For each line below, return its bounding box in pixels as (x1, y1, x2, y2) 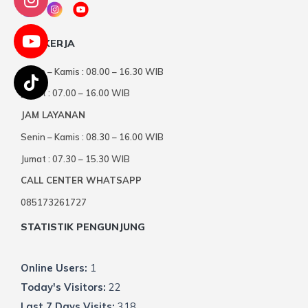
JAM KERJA (21, 36, 75, 49)
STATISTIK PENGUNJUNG (21, 220, 145, 233)
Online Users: (21, 261, 90, 275)
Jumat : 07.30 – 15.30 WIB (21, 153, 130, 164)
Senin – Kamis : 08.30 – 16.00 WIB (21, 131, 164, 142)
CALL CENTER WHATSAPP (21, 175, 142, 186)
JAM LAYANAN (21, 109, 85, 121)
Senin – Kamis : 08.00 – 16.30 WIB (21, 65, 164, 77)
